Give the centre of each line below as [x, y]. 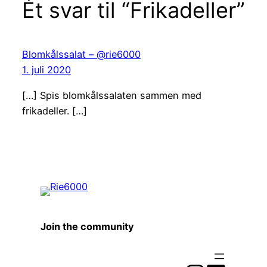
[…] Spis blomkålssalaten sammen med [111, 95]
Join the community [87, 226]
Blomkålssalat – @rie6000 [81, 55]
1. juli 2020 [46, 70]
